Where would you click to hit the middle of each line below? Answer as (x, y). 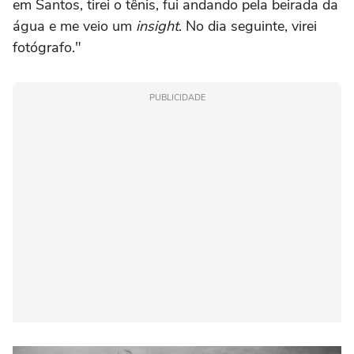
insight (157, 26)
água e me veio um (74, 26)
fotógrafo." (47, 48)
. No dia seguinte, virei (248, 26)
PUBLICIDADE (177, 98)
